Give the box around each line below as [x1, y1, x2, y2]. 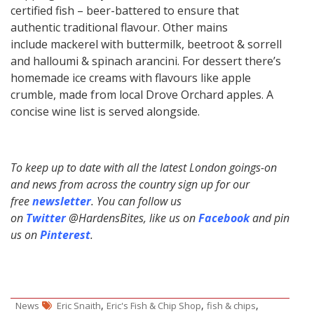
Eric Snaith [57, 299, 101, 313]
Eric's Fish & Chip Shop [107, 299, 201, 313]
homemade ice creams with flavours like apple [11, 70, 251, 86]
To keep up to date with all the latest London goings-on [11, 160, 277, 176]
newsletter [32, 193, 91, 210]
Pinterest [40, 227, 90, 243]
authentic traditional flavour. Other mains [11, 20, 228, 36]
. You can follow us [91, 193, 182, 210]
